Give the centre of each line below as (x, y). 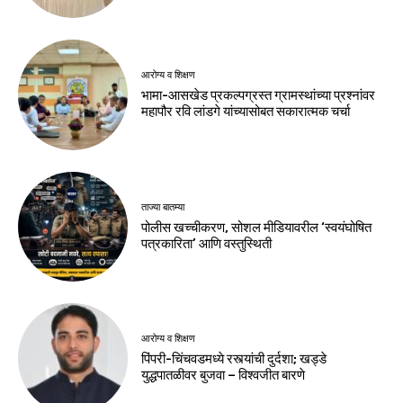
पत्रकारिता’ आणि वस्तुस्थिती (207, 243)
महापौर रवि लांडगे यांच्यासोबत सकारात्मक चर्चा (246, 112)
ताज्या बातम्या (163, 207)
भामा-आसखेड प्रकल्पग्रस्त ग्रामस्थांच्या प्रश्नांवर (259, 96)
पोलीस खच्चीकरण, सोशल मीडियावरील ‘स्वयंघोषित (257, 227)
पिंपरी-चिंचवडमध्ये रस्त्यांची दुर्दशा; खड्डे (234, 358)
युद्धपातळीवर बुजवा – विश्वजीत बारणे (224, 375)
